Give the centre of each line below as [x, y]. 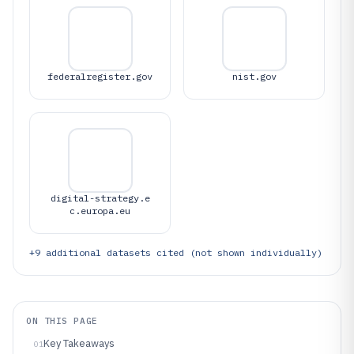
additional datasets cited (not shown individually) [181, 252]
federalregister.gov [100, 76]
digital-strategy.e [100, 198]
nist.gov [254, 76]
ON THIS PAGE [62, 321]
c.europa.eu [100, 211]
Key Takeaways [79, 343]
